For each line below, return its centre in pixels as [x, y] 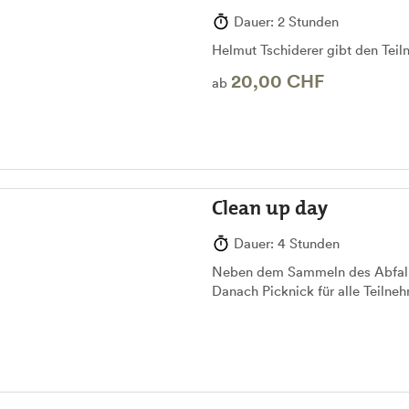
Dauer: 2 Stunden [284, 21]
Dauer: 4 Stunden [284, 244]
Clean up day [269, 208]
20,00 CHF [277, 81]
